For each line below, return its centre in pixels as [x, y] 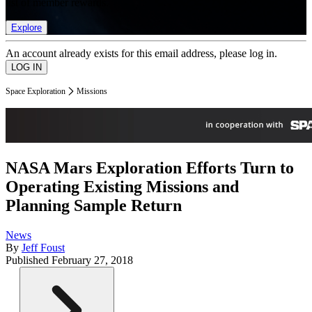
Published [29, 260]
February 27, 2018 [92, 260]
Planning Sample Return [94, 206]
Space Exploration [36, 91]
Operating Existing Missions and [122, 187]
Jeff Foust [43, 248]
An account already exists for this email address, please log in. [141, 53]
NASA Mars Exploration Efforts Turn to [150, 168]
